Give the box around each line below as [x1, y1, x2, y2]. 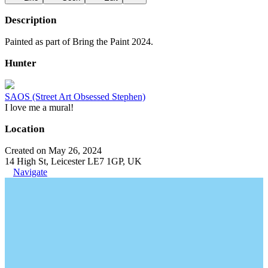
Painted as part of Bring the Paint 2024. [5, 36, 153, 47]
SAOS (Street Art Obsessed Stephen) [5, 92, 145, 102]
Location [5, 123, 44, 135]
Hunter [5, 57, 36, 69]
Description [5, 14, 56, 26]
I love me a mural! [5, 102, 74, 112]
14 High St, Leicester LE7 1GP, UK [5, 156, 142, 166]
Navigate [13, 167, 47, 177]
